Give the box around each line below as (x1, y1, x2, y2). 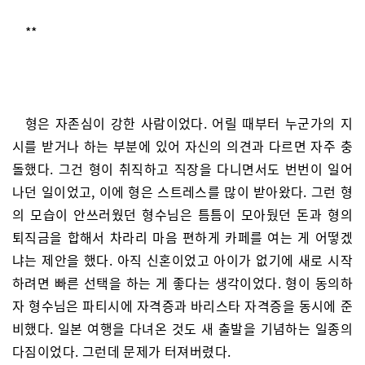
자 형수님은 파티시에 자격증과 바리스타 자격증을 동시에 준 (12, 296, 353, 315)
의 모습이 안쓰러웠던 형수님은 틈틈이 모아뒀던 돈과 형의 (12, 204, 353, 224)
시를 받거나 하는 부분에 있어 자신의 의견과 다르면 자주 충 (12, 136, 353, 156)
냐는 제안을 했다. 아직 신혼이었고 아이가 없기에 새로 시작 (12, 250, 353, 270)
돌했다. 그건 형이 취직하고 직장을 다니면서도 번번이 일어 (12, 159, 353, 178)
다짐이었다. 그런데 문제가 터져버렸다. (12, 341, 231, 361)
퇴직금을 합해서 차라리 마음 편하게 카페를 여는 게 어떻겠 (12, 227, 353, 247)
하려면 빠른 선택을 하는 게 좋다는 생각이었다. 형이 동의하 (12, 273, 353, 292)
